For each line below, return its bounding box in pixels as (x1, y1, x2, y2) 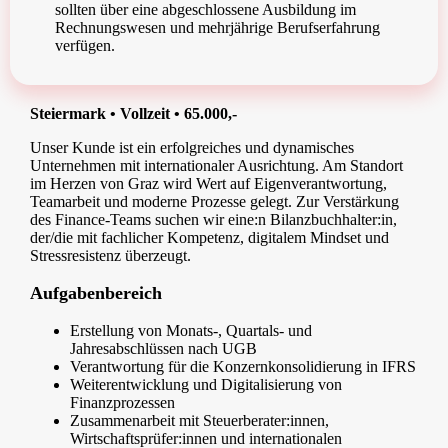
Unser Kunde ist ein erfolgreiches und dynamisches (30, 139, 354, 157)
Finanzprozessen (70, 394, 175, 412)
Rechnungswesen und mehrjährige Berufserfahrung (55, 19, 380, 37)
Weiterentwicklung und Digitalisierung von (70, 376, 342, 394)
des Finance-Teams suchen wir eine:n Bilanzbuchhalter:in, (30, 211, 397, 229)
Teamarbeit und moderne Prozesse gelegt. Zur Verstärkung (30, 193, 399, 211)
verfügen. (55, 37, 115, 55)
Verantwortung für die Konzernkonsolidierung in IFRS (70, 358, 416, 376)
